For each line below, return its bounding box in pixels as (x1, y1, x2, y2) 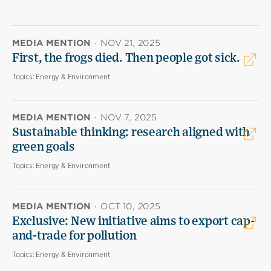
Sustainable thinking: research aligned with (12, 126, 250, 139)
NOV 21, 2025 (100, 38, 160, 48)
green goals (12, 141, 75, 153)
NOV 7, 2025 (100, 113, 157, 122)
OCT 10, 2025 (100, 201, 160, 211)
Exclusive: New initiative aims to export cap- (12, 215, 255, 227)
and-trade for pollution (12, 230, 137, 242)
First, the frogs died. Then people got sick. (12, 52, 240, 64)
